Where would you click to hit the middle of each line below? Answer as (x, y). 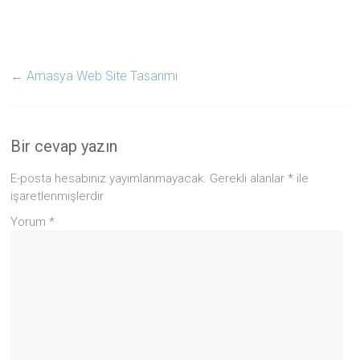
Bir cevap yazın (64, 146)
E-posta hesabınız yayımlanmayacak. (109, 178)
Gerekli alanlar (249, 178)
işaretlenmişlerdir (57, 196)
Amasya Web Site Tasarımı (101, 76)
